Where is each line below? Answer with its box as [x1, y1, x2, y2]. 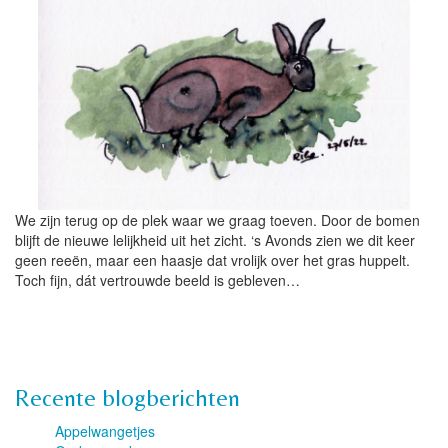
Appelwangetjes [55, 421, 155, 441]
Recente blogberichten [15, 384, 240, 411]
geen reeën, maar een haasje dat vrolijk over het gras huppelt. [15, 250, 410, 270]
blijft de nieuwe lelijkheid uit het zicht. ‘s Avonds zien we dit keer [15, 230, 415, 250]
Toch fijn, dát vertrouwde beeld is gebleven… [15, 270, 300, 290]
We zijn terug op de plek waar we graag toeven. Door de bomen [15, 210, 420, 230]
